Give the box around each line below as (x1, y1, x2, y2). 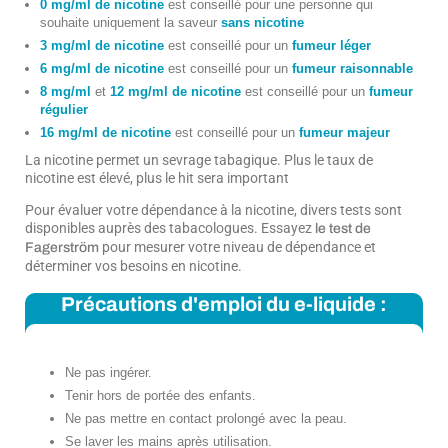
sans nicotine (221, 15, 304, 31)
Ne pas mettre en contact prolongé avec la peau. (65, 411, 347, 427)
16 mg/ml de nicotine (40, 125, 171, 141)
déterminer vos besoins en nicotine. (25, 258, 242, 275)
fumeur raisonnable (292, 61, 413, 77)
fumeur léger (292, 38, 371, 54)
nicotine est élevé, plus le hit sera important (25, 170, 289, 187)
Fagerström (25, 240, 99, 256)
